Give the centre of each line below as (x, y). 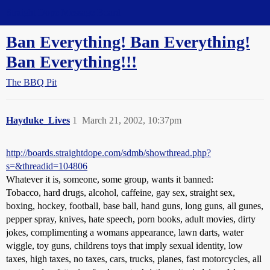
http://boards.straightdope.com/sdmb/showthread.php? (108, 153)
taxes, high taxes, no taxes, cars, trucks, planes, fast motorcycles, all (134, 259)
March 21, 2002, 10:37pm (132, 120)
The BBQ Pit (31, 82)
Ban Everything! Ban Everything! (128, 42)
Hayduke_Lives (38, 120)
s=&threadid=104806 (47, 166)
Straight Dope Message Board (63, 12)
